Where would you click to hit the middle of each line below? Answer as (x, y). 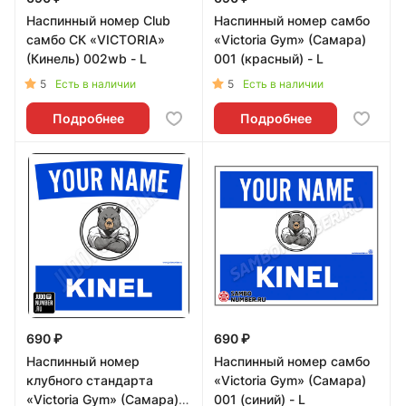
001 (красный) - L (269, 58)
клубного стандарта (90, 380)
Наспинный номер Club (98, 20)
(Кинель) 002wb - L (87, 58)
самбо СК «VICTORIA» (96, 39)
